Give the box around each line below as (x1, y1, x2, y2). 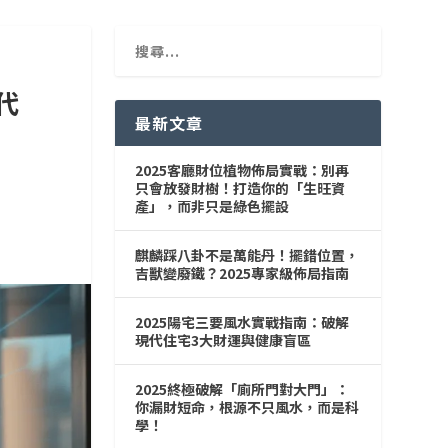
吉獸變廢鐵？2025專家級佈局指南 (134, 262, 349, 283)
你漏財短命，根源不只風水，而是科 (134, 396, 359, 417)
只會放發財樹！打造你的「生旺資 (134, 177, 345, 198)
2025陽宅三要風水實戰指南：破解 (134, 311, 349, 332)
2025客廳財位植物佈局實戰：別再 (134, 159, 349, 180)
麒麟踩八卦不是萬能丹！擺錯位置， (134, 244, 359, 265)
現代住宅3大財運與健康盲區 (134, 329, 311, 350)
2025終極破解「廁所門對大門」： (134, 378, 349, 399)
